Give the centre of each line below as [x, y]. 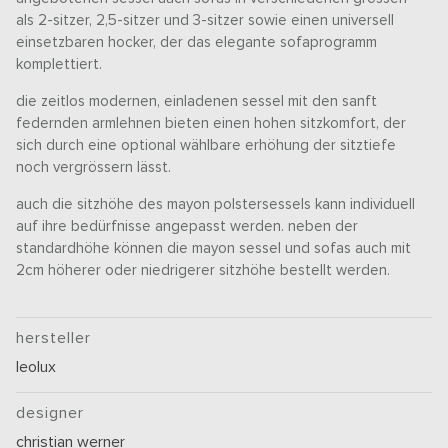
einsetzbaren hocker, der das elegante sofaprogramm [197, 43]
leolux [36, 367]
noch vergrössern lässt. [94, 168]
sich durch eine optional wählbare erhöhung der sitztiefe [206, 146]
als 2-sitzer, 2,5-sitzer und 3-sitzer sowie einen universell [205, 21]
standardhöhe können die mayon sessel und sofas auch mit [214, 249]
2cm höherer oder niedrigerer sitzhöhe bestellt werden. [203, 271]
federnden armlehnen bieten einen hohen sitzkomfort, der [211, 124]
